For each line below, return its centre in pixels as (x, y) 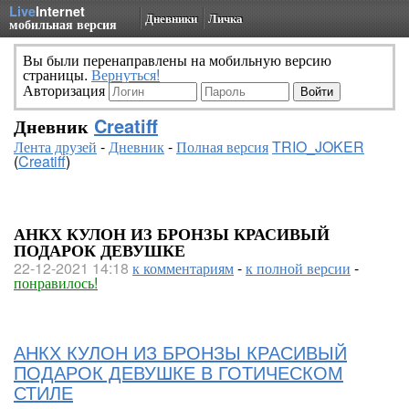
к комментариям (183, 268)
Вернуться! (126, 74)
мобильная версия (63, 24)
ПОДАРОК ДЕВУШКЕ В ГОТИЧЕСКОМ (178, 373)
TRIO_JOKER (318, 147)
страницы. (57, 74)
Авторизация (66, 90)
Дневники (171, 18)
